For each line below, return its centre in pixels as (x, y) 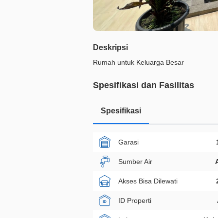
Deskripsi (110, 47)
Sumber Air (135, 161)
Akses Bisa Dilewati (148, 181)
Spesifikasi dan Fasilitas (144, 85)
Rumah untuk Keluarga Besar (138, 62)
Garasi (128, 142)
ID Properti (135, 200)
